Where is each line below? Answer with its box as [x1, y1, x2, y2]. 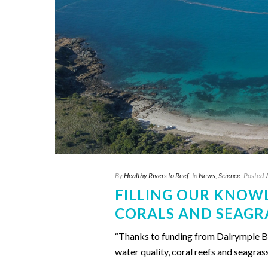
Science [218, 171, 240, 180]
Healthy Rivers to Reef [124, 171, 189, 180]
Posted [243, 171, 264, 180]
